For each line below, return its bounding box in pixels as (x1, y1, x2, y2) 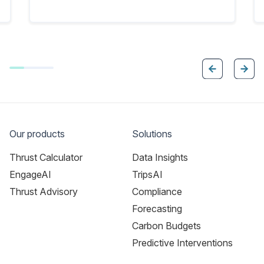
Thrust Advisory (9, 186, 78, 197)
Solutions (132, 128, 172, 140)
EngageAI (9, 169, 51, 180)
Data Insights (132, 151, 188, 163)
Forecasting (132, 203, 182, 214)
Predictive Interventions (132, 237, 233, 249)
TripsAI (132, 169, 163, 180)
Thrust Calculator (9, 151, 82, 163)
